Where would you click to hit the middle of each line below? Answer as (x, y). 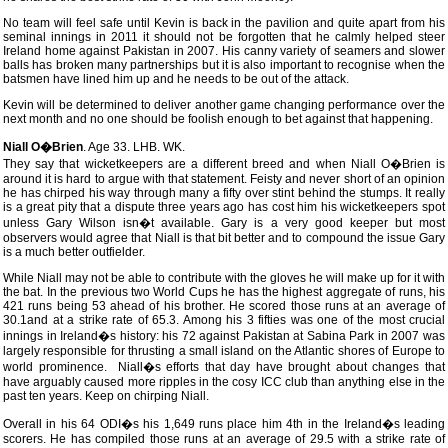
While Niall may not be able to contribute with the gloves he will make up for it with (224, 278)
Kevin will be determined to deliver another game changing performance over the (224, 105)
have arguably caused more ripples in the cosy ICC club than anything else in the (224, 382)
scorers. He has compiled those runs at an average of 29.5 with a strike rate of (224, 439)
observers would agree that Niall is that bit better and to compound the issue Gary (224, 238)
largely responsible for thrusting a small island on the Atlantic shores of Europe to (224, 351)
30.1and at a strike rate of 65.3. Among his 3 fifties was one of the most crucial (224, 320)
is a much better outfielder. (74, 252)
